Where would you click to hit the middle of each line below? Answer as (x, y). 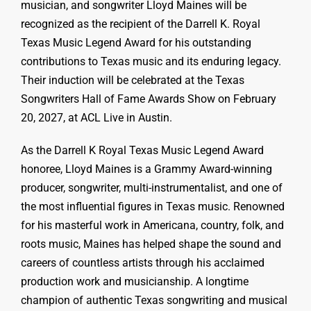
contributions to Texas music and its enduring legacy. (151, 61)
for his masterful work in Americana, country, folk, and (152, 225)
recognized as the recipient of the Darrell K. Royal (141, 24)
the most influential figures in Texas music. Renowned (153, 207)
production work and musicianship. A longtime (135, 281)
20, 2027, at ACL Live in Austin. (96, 118)
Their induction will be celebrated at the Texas (133, 80)
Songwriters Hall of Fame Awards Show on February (149, 99)
